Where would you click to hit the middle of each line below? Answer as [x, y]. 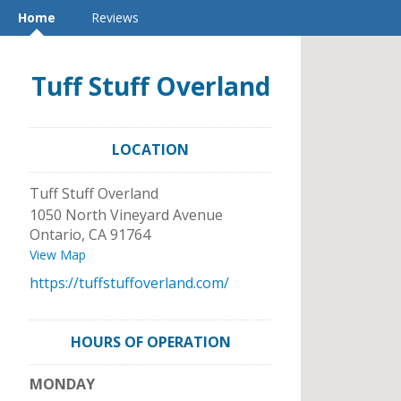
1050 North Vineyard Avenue [126, 215]
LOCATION [150, 149]
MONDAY [62, 384]
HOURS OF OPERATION [150, 342]
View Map [58, 255]
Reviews [115, 17]
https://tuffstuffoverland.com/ [129, 283]
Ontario [55, 235]
